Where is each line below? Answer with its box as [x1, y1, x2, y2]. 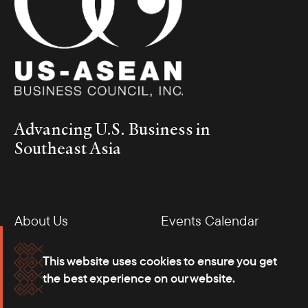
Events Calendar [161, 212, 258, 230]
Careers [14, 279, 60, 297]
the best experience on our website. [42, 269, 235, 286]
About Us [14, 212, 68, 230]
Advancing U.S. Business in [14, 117, 210, 141]
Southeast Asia [14, 136, 121, 160]
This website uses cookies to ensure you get [42, 252, 276, 269]
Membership [14, 245, 89, 263]
